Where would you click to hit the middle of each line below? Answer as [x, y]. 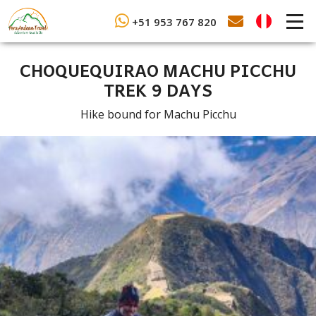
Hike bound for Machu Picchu [158, 114]
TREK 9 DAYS [158, 89]
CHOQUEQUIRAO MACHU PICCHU [158, 69]
